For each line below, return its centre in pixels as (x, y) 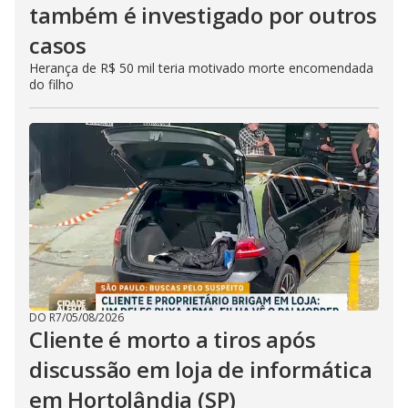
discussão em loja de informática (201, 369)
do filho (51, 84)
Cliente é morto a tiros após (173, 339)
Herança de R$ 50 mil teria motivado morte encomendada (201, 68)
